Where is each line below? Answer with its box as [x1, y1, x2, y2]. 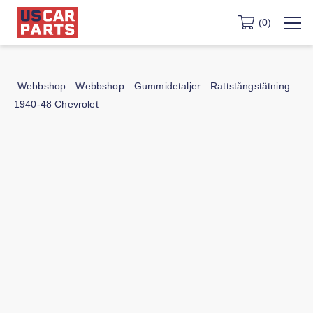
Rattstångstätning [205, 80, 282, 94]
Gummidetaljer [131, 80, 195, 94]
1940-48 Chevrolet [14, 98, 96, 112]
